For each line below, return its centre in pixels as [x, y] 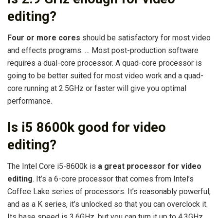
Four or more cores [44, 38]
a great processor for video [150, 166]
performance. [30, 101]
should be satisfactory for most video [145, 38]
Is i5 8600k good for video [87, 127]
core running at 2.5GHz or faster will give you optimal [97, 89]
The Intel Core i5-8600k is [53, 166]
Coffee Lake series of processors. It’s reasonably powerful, [109, 192]
